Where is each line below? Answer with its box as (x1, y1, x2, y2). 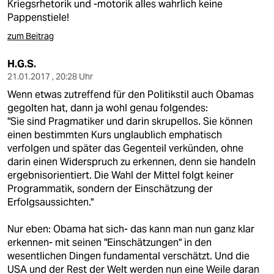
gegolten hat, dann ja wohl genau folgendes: (7, 102, 208, 114)
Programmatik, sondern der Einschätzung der (7, 182, 213, 195)
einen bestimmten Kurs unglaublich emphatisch (7, 128, 222, 141)
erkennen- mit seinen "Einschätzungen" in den (7, 236, 212, 249)
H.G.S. (7, 57, 36, 70)
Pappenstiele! (7, 11, 69, 24)
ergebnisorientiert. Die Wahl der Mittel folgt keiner (7, 169, 234, 182)
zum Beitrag (7, 31, 54, 42)
